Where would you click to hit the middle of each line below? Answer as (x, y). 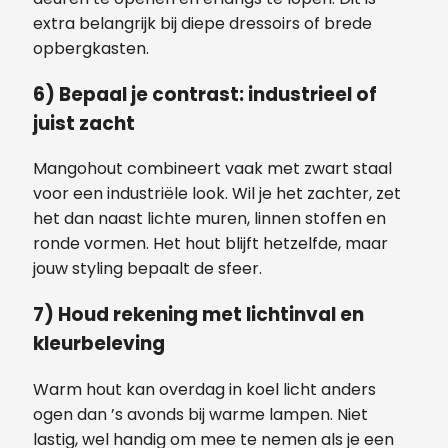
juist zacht (84, 123)
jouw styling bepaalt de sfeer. (147, 269)
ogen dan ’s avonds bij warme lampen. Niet (200, 414)
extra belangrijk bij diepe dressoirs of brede (202, 23)
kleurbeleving (99, 344)
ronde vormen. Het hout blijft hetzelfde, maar (210, 244)
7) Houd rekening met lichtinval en (198, 315)
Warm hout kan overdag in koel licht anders (204, 389)
